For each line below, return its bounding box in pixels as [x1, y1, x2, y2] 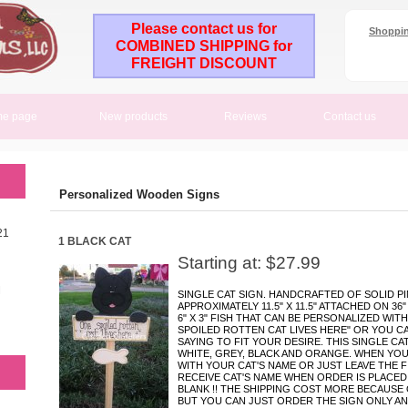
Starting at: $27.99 [178, 253, 321, 272]
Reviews [224, 110, 267, 123]
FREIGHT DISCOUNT [131, 56, 277, 71]
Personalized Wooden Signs [59, 188, 219, 201]
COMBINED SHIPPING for [116, 38, 292, 54]
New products [99, 110, 168, 123]
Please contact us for [131, 21, 277, 36]
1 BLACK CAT [58, 235, 131, 248]
